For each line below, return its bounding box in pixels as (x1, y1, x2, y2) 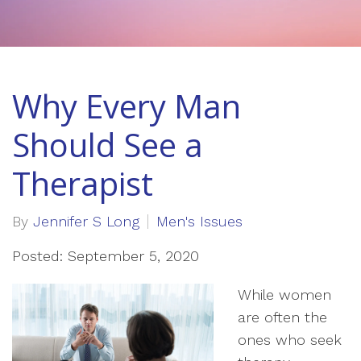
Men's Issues (156, 213, 243, 230)
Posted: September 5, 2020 (12, 247, 199, 264)
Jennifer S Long (33, 213, 139, 230)
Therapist (12, 161, 153, 205)
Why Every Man (12, 84, 241, 128)
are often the (238, 309, 327, 326)
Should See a (12, 122, 203, 167)
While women (238, 286, 331, 303)
